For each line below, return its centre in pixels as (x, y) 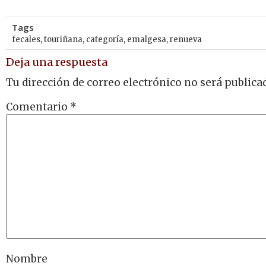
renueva (186, 39)
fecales (26, 39)
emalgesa (147, 39)
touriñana (63, 39)
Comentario (38, 107)
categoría (105, 39)
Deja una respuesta (57, 62)
